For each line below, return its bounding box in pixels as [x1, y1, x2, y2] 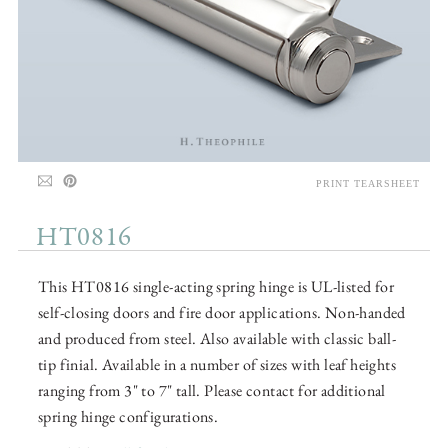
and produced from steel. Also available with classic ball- [38, 328, 397, 350]
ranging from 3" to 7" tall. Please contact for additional [38, 380, 386, 402]
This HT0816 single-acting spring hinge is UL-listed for [38, 276, 394, 298]
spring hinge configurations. [38, 406, 219, 428]
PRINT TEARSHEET [316, 178, 420, 190]
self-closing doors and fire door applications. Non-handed [38, 302, 406, 324]
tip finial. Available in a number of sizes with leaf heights [38, 354, 396, 376]
